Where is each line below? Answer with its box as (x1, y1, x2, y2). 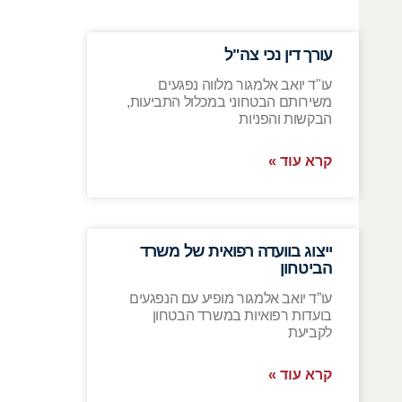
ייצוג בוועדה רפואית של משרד (140, 242, 332, 261)
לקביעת (288, 325, 332, 341)
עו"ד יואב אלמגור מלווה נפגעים (158, 77, 332, 93)
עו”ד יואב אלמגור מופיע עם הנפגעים (129, 291, 332, 307)
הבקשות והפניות (239, 111, 332, 127)
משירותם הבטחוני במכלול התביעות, (127, 94, 332, 110)
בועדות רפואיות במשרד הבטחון (152, 308, 332, 324)
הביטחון (280, 259, 332, 278)
